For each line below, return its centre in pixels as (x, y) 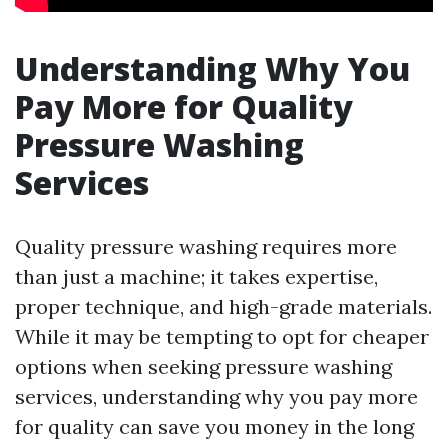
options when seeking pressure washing (203, 366)
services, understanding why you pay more (216, 396)
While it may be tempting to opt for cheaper (222, 336)
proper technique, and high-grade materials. (223, 306)
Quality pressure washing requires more (206, 246)
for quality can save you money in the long (214, 426)
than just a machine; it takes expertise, (196, 276)
